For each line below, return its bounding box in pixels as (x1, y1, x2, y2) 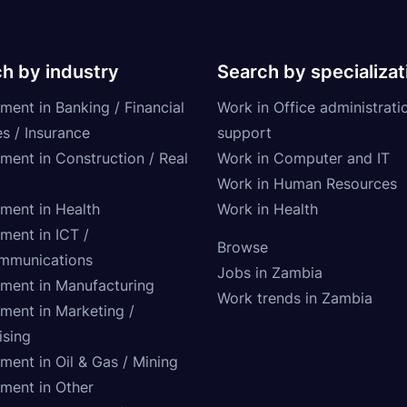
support (217, 123, 272, 142)
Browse (217, 237, 268, 256)
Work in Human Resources (217, 174, 397, 193)
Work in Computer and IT (217, 148, 390, 167)
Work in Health (217, 199, 318, 218)
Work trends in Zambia (217, 288, 372, 307)
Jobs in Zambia (217, 263, 323, 282)
